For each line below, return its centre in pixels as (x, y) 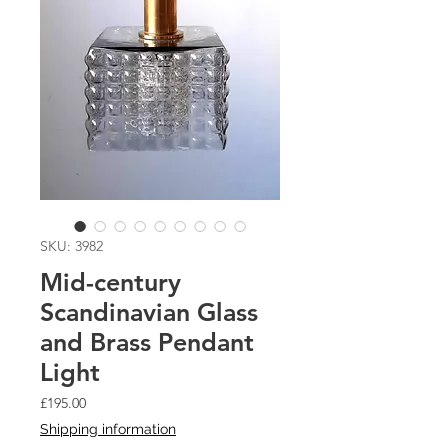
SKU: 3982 (71, 246)
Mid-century (110, 282)
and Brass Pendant (147, 342)
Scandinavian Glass (149, 312)
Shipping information (108, 429)
